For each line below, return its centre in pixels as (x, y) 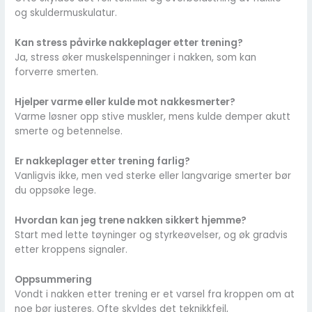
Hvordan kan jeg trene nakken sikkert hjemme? (131, 220)
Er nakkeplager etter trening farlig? (103, 161)
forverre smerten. (57, 72)
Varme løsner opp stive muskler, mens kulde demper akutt (153, 116)
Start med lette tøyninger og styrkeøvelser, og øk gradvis (151, 235)
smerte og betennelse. (69, 131)
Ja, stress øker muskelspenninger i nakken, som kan (136, 58)
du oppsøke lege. (56, 190)
